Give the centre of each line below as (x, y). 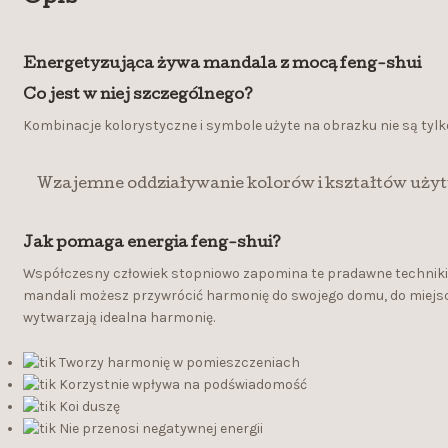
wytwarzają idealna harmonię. (118, 318)
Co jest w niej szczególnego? (137, 95)
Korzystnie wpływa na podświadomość (181, 385)
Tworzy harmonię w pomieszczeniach (177, 363)
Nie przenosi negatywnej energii (159, 429)
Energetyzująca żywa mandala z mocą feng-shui (221, 65)
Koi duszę (87, 407)
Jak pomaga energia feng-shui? (151, 243)
